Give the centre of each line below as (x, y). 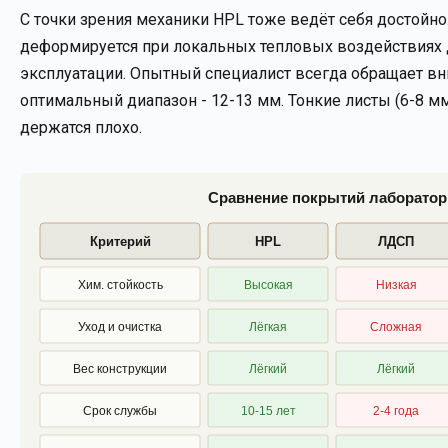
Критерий (120, 241)
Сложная (396, 327)
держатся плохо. (81, 127)
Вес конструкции (120, 369)
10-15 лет (268, 411)
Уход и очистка (120, 327)
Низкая (396, 285)
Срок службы (120, 411)
